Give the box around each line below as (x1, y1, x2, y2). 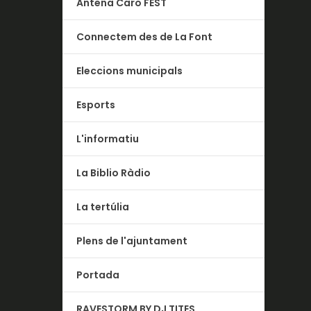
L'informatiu (76, 131, 140, 146)
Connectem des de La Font (76, 29, 213, 44)
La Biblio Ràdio (76, 165, 151, 180)
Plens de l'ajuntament (76, 233, 188, 248)
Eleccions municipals (76, 63, 183, 78)
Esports (76, 97, 116, 112)
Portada (76, 267, 120, 282)
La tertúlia (76, 199, 130, 214)
